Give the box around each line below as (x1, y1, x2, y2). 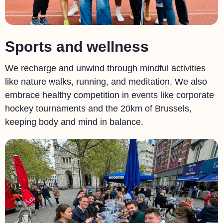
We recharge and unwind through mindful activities (5, 63, 206, 73)
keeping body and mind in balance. (5, 116, 143, 127)
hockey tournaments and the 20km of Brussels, (5, 103, 192, 113)
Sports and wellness (5, 38, 149, 55)
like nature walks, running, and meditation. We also (5, 76, 207, 87)
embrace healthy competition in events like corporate (5, 90, 214, 100)
